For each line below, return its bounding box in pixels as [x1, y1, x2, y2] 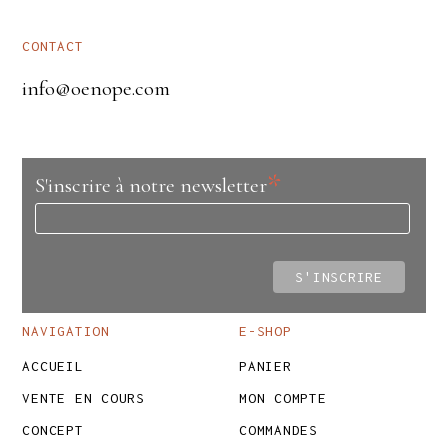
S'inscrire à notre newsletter [34, 173, 267, 199]
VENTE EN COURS [22, 390, 145, 407]
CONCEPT [22, 422, 84, 439]
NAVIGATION [22, 323, 110, 340]
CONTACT [22, 38, 84, 55]
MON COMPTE [239, 390, 327, 407]
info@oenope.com [22, 76, 171, 102]
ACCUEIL [22, 358, 84, 375]
